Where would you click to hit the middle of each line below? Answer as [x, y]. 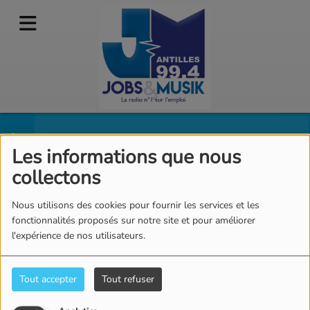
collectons [56, 178]
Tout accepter [48, 280]
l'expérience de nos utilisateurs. [80, 236]
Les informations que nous [126, 157]
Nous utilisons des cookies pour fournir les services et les [135, 206]
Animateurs [95, 155]
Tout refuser [128, 280]
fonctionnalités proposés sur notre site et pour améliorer [133, 221]
